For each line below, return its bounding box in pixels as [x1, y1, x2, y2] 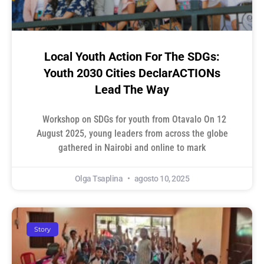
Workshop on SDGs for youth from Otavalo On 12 [38, 114, 226, 126]
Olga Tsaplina [74, 174, 124, 184]
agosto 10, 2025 [133, 174, 190, 184]
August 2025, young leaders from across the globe [36, 128, 228, 140]
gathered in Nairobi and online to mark [58, 142, 206, 154]
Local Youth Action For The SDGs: [44, 49, 220, 64]
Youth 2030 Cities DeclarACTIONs [44, 66, 220, 81]
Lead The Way [95, 82, 169, 97]
